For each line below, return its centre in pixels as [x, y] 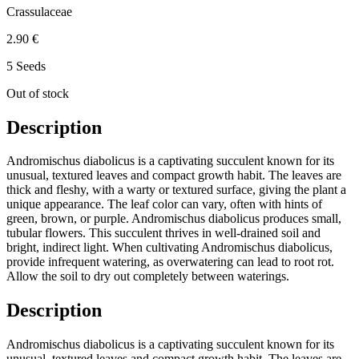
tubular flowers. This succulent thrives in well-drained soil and [163, 233]
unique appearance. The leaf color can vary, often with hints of [164, 204]
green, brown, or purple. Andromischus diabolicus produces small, [174, 219]
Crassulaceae [39, 11]
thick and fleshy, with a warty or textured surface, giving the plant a [176, 190]
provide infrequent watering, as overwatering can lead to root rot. [170, 262]
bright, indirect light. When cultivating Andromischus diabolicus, [169, 248]
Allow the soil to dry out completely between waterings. [148, 276]
